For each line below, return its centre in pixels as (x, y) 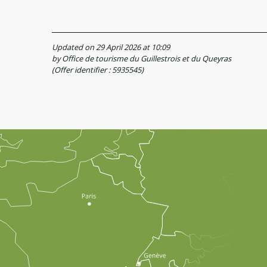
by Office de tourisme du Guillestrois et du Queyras (142, 58)
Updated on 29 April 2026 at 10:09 (111, 47)
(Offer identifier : (82, 69)
